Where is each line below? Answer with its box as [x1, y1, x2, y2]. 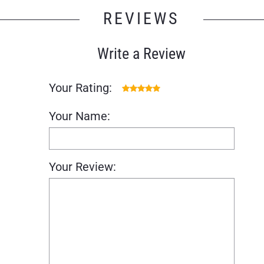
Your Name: [48, 108, 110, 123]
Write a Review [97, 44, 186, 62]
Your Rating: [48, 80, 112, 95]
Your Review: [48, 159, 116, 174]
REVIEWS [103, 8, 180, 28]
